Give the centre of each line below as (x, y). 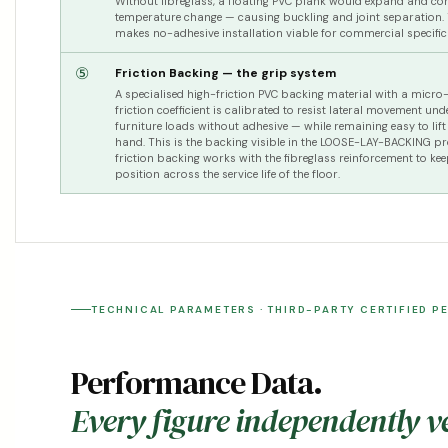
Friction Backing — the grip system (225, 73)
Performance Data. (196, 382)
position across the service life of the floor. (227, 174)
